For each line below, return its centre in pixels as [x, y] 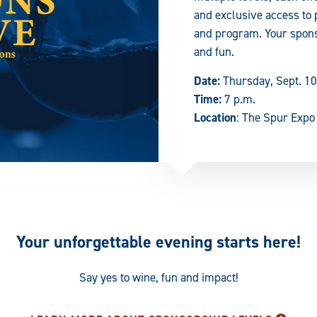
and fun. [214, 51]
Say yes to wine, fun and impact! [158, 278]
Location [215, 117]
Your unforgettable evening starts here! [158, 242]
